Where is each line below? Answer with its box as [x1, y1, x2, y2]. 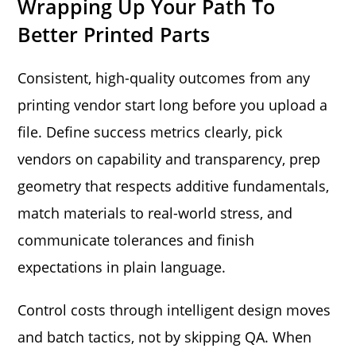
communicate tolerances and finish [17, 230, 255, 250]
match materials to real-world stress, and [17, 203, 293, 222]
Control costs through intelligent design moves [17, 300, 331, 319]
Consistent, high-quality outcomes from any [17, 68, 311, 87]
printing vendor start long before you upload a [17, 95, 328, 114]
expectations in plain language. [17, 257, 230, 277]
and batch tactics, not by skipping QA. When [17, 327, 312, 346]
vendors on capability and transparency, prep [17, 149, 321, 168]
